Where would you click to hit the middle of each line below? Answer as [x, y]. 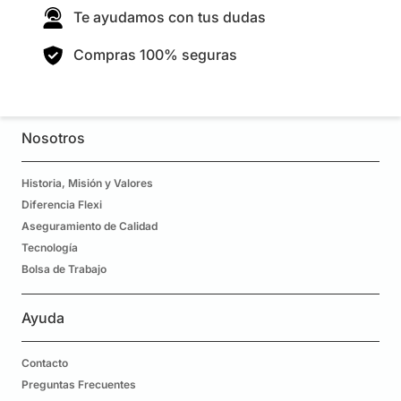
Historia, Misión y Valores [87, 183]
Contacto [45, 363]
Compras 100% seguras [155, 55]
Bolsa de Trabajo [64, 269]
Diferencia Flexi [62, 204]
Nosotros [53, 137]
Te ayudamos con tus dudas [169, 17]
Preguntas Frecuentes [79, 384]
